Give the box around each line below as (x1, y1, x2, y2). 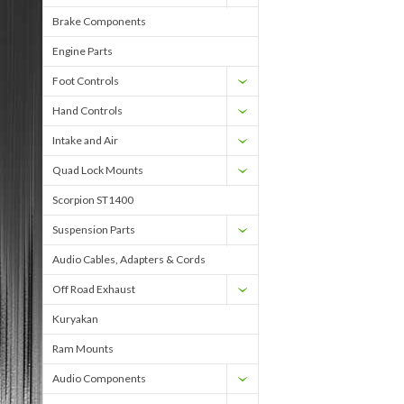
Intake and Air (52, 133, 118, 147)
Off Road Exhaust (52, 282, 135, 296)
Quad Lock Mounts (52, 163, 143, 177)
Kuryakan (52, 312, 98, 326)
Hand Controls (52, 104, 123, 117)
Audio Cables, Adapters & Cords (52, 252, 206, 266)
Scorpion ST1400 (52, 193, 133, 207)
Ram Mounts (52, 342, 114, 355)
